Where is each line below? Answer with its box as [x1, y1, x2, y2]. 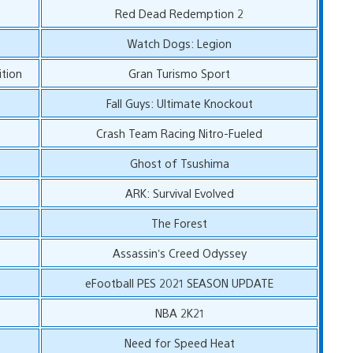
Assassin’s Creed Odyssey [112, 244, 247, 260]
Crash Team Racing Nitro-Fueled [96, 124, 263, 140]
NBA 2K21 [154, 304, 204, 320]
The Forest [151, 214, 208, 230]
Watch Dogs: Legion [127, 35, 232, 50]
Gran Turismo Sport [128, 65, 231, 80]
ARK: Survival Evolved [124, 184, 234, 200]
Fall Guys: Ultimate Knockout [106, 95, 253, 110]
